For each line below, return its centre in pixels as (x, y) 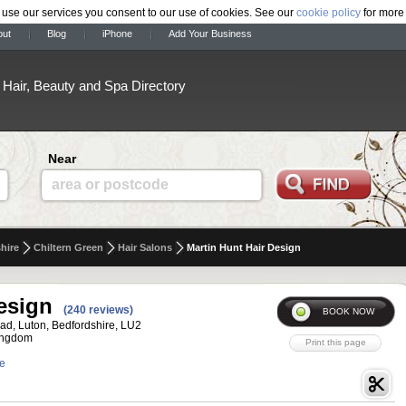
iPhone (117, 34)
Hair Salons (145, 247)
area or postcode (110, 184)
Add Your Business (210, 34)
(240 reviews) (98, 310)
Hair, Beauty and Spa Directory (94, 86)
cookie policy (329, 12)
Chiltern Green (68, 247)
